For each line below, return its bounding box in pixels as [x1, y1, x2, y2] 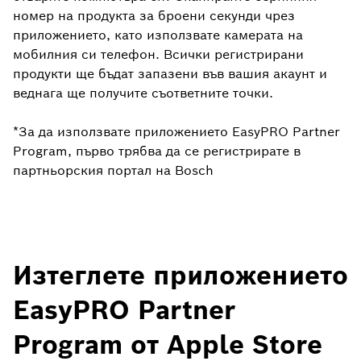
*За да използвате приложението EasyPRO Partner [13, 123, 340, 141]
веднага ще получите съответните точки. [13, 85, 273, 102]
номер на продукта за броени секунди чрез [13, 7, 295, 25]
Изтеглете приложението [13, 259, 348, 293]
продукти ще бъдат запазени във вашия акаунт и [13, 65, 327, 83]
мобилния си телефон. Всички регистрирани [13, 46, 304, 64]
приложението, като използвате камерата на [13, 27, 303, 44]
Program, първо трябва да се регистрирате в [13, 143, 301, 160]
